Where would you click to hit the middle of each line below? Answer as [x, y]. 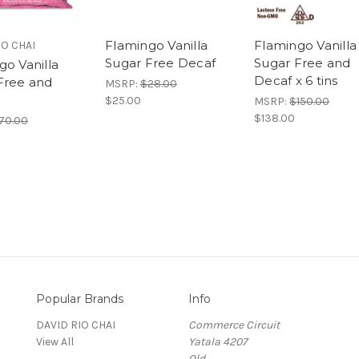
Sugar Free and [303, 63]
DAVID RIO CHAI [76, 325]
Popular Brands [80, 299]
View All [55, 342]
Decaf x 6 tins [296, 81]
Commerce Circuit [234, 325]
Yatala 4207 [218, 342]
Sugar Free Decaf [160, 63]
